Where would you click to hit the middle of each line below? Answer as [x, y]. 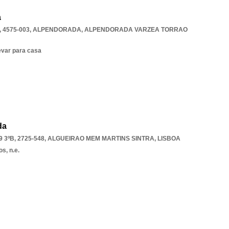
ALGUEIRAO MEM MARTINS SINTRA [101, 139]
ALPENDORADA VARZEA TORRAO [136, 30]
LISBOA [169, 139]
